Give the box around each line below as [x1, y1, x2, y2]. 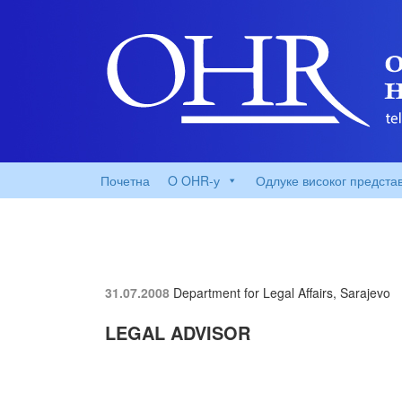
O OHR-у [168, 171, 220, 189]
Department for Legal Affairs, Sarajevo [173, 284, 390, 301]
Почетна [100, 171, 150, 189]
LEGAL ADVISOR [105, 319, 250, 345]
